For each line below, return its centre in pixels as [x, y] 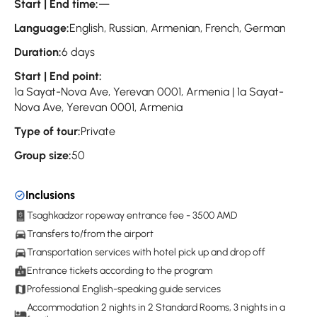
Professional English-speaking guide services [124, 289]
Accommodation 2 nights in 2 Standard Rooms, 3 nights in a [156, 308]
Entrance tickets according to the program [120, 271]
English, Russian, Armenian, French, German [178, 28]
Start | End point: [58, 76]
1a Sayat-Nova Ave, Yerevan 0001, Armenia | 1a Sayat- [149, 92]
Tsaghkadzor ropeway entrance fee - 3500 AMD [132, 216]
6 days [78, 52]
